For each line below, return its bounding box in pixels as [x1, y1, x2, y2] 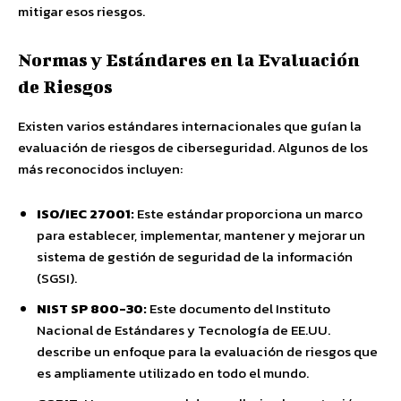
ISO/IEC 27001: [37, 203, 134, 224]
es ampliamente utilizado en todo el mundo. [37, 363, 309, 383]
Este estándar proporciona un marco [134, 203, 363, 224]
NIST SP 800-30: [37, 298, 147, 319]
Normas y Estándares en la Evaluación [18, 49, 360, 70]
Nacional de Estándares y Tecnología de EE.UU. [37, 320, 330, 340]
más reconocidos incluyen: [18, 158, 183, 179]
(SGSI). [37, 268, 77, 288]
